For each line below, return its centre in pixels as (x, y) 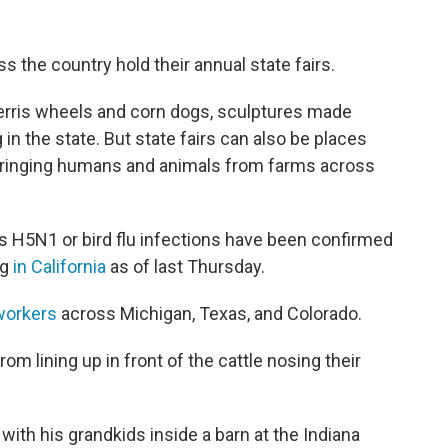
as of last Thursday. (185, 266)
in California (59, 266)
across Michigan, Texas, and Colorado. (209, 313)
